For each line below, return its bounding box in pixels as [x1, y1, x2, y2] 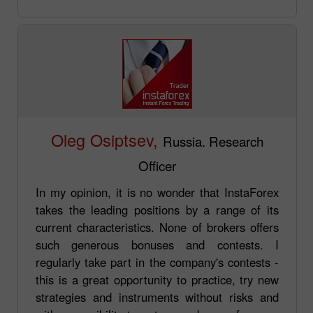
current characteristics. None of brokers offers [36, 218, 279, 235]
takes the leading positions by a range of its [36, 201, 279, 218]
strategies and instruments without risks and [36, 288, 279, 305]
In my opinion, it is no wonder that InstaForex [36, 183, 279, 201]
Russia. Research [163, 131, 263, 150]
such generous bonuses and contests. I [36, 235, 279, 253]
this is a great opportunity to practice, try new [36, 270, 279, 288]
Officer [138, 155, 176, 175]
